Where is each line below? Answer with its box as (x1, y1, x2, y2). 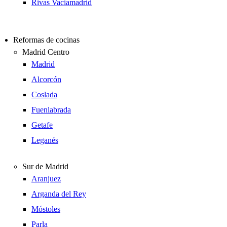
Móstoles (31, 205, 60, 213)
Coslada (31, 90, 57, 99)
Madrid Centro (22, 48, 69, 56)
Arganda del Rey (31, 190, 86, 198)
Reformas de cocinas (13, 35, 80, 44)
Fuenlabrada (31, 105, 71, 114)
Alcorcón (31, 75, 61, 84)
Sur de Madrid (22, 162, 68, 171)
